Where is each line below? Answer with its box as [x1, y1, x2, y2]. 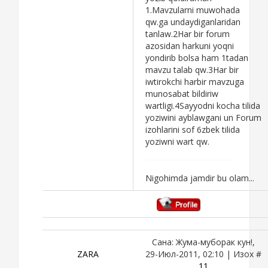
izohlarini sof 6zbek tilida [145, 123, 240, 135]
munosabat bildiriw [145, 87, 218, 99]
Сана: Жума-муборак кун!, [151, 236, 255, 248]
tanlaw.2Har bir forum [145, 28, 230, 39]
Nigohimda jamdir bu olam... [145, 172, 254, 184]
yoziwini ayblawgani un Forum [145, 111, 261, 123]
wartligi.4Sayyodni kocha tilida [145, 99, 260, 111]
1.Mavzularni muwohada [145, 4, 240, 16]
